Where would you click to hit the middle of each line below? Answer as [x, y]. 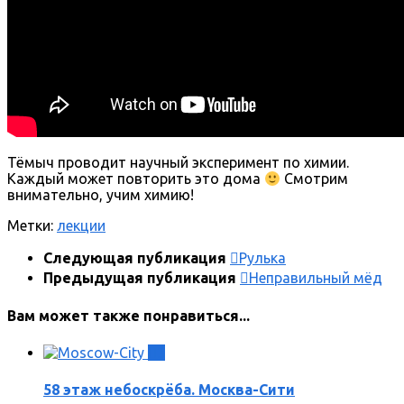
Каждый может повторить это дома [136, 179]
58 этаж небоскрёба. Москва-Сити [169, 390]
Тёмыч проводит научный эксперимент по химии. [178, 163]
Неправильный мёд [316, 278]
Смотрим [315, 179]
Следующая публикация [137, 258]
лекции [81, 226]
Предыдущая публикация [142, 278]
